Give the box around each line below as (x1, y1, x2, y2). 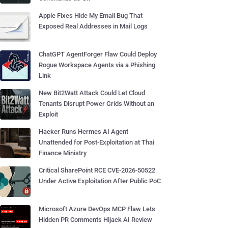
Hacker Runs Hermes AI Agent (39, 128, 128, 135)
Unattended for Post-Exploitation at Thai (39, 138, 154, 146)
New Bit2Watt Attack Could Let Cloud (39, 89, 145, 97)
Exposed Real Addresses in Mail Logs (39, 22, 148, 30)
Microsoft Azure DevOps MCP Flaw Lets (39, 205, 155, 213)
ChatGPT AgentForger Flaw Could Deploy (39, 50, 157, 58)
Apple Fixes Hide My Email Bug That (39, 12, 142, 19)
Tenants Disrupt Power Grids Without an (39, 100, 154, 107)
